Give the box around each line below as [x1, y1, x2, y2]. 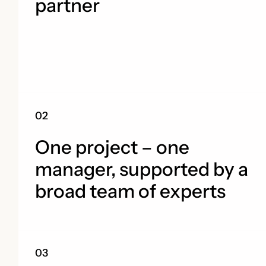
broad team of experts [34, 179, 229, 202]
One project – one [34, 135, 189, 159]
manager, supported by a [34, 157, 248, 180]
